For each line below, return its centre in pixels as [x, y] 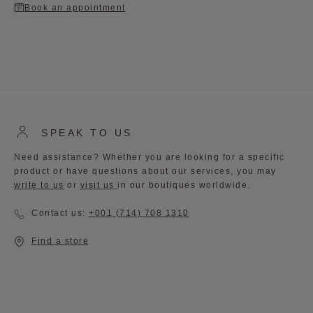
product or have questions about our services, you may [145, 171]
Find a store [60, 241]
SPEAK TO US [87, 133]
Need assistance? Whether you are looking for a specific [150, 157]
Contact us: [60, 213]
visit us [99, 185]
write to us [39, 185]
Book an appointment [75, 8]
